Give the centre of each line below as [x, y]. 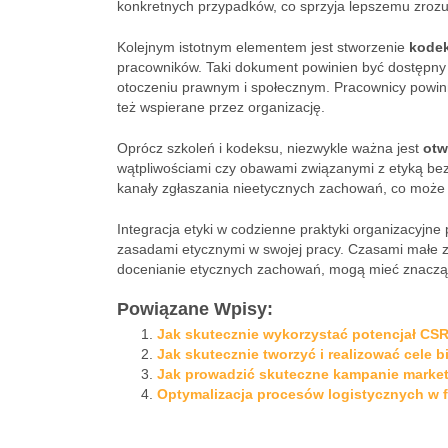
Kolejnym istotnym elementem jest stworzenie [263, 47]
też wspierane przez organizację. [221, 107]
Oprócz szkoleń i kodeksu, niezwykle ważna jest [270, 148]
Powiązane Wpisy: [195, 309]
